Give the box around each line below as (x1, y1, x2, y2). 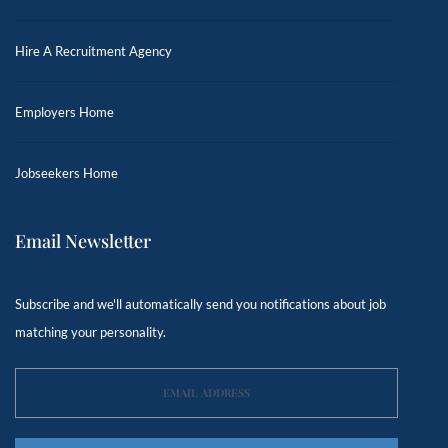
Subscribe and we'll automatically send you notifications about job (15, 296, 386, 312)
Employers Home (15, 104, 114, 120)
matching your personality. (15, 324, 166, 340)
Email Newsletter (15, 229, 151, 253)
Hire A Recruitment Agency (15, 43, 172, 59)
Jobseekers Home (15, 165, 118, 181)
